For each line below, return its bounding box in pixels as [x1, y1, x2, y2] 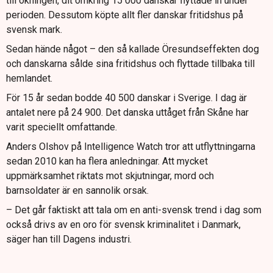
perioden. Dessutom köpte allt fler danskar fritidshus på [6, 9, 243, 21]
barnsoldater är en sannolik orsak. [6, 185, 149, 197]
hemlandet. [6, 73, 52, 85]
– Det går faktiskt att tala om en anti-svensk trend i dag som [6, 204, 261, 216]
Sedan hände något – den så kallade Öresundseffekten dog [6, 43, 259, 55]
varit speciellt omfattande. [6, 121, 117, 133]
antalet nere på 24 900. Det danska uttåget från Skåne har [6, 107, 249, 119]
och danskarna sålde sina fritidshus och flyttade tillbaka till [6, 58, 255, 70]
